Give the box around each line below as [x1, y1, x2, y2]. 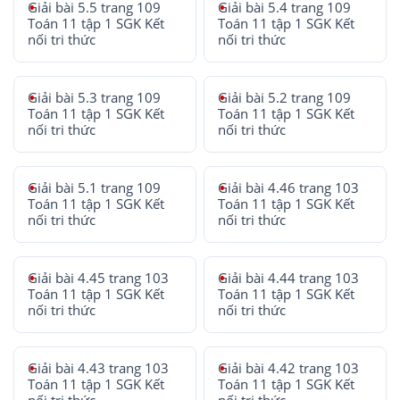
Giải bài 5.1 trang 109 [28, 179, 161, 196]
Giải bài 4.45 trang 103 [28, 270, 169, 287]
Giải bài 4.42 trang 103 [218, 360, 360, 377]
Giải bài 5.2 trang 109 [218, 89, 352, 106]
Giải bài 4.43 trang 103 [28, 360, 169, 377]
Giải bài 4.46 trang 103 [218, 179, 360, 196]
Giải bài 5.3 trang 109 [28, 89, 161, 106]
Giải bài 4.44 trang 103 [218, 270, 360, 287]
